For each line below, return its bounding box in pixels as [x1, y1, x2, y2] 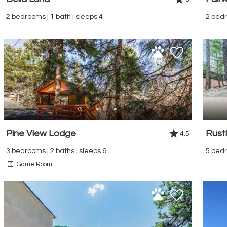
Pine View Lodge [6, 128, 76, 138]
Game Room [17, 160, 52, 168]
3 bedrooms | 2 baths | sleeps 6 [6, 146, 106, 155]
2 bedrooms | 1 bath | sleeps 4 [6, 12, 103, 20]
